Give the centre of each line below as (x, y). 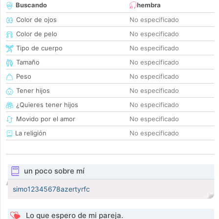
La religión (30, 133)
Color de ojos (36, 20)
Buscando (31, 5)
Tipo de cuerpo (39, 48)
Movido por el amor (46, 119)
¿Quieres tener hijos (47, 105)
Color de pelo (37, 34)
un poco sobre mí (54, 171)
